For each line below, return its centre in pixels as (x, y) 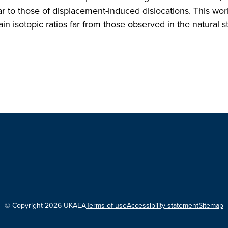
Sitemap (211, 205)
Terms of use (106, 205)
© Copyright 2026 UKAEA (45, 205)
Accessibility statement (163, 205)
